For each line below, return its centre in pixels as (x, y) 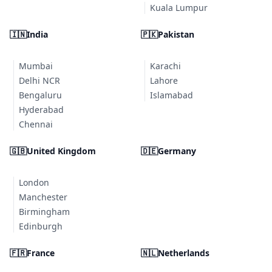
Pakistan (176, 34)
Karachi (165, 66)
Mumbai (36, 66)
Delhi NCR (39, 80)
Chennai (36, 124)
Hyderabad (41, 110)
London (34, 182)
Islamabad (172, 95)
